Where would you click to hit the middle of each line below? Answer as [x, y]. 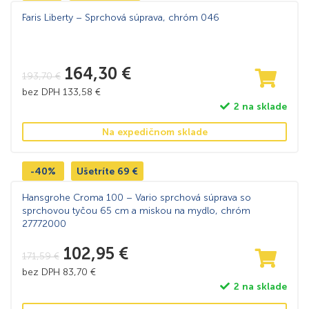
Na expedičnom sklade [154, 132]
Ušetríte [97, 172]
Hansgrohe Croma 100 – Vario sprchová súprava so [137, 198]
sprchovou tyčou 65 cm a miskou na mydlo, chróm [136, 211]
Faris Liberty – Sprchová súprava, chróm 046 [121, 18]
